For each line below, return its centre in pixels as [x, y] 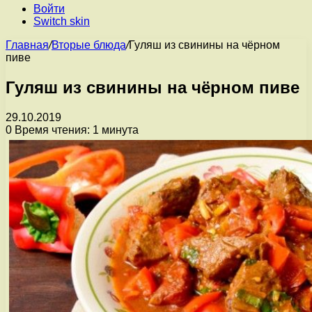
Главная [27, 45]
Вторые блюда [89, 45]
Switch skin [62, 21]
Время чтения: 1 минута [75, 130]
